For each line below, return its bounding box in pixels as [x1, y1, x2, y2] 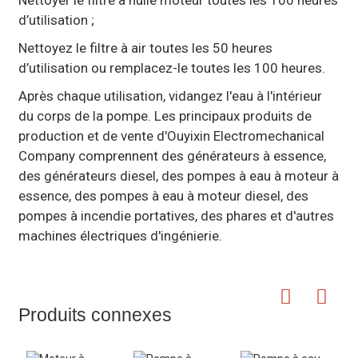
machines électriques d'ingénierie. [18, 227, 222, 244]
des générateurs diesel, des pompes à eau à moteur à [18, 167, 339, 184]
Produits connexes [18, 304, 172, 325]
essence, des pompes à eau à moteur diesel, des [18, 187, 308, 204]
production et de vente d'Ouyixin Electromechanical [18, 127, 324, 144]
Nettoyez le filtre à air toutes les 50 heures [18, 39, 272, 56]
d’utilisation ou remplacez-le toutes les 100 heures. [18, 59, 325, 76]
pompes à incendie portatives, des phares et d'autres [18, 207, 334, 224]
